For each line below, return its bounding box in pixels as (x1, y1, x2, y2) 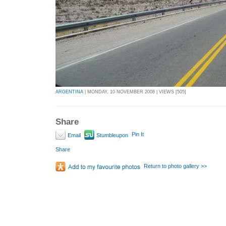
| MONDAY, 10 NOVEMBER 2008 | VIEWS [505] (83, 89, 186, 95)
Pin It (132, 131, 144, 137)
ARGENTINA (55, 89, 83, 95)
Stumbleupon (95, 132, 128, 138)
